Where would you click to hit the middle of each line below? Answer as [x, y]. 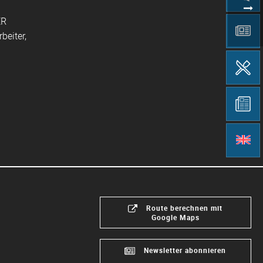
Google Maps [175, 218]
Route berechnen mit [185, 208]
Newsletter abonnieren [185, 250]
